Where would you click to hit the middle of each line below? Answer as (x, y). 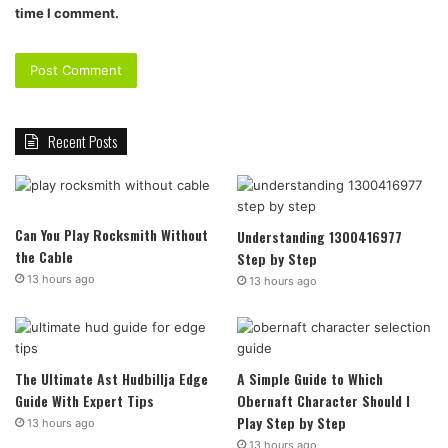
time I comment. (67, 12)
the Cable (44, 256)
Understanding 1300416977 (319, 236)
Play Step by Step (291, 422)
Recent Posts (82, 140)
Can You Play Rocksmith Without (111, 234)
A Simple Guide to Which (309, 378)
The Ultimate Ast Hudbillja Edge (111, 378)
